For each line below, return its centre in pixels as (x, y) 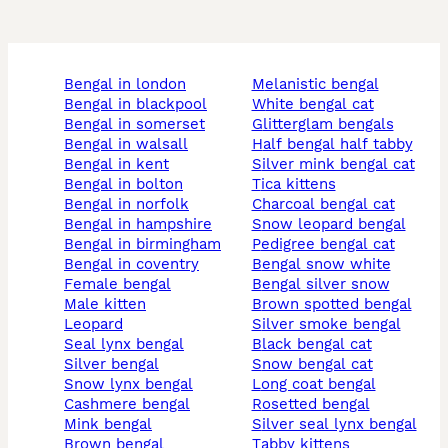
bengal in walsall (131, 144)
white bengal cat (319, 104)
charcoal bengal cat (328, 204)
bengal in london (130, 84)
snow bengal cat (317, 364)
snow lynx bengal (133, 384)
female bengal (122, 284)
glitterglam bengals (328, 124)
